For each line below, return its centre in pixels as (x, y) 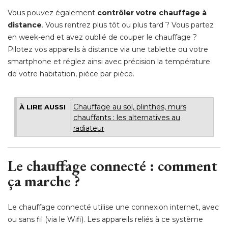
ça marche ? (44, 181)
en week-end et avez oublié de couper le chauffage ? (102, 37)
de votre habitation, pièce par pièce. (71, 74)
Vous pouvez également (52, 12)
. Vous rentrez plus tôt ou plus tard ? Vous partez (128, 25)
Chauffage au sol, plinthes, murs (130, 107)
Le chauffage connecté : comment (112, 165)
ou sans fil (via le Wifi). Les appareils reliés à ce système (105, 219)
